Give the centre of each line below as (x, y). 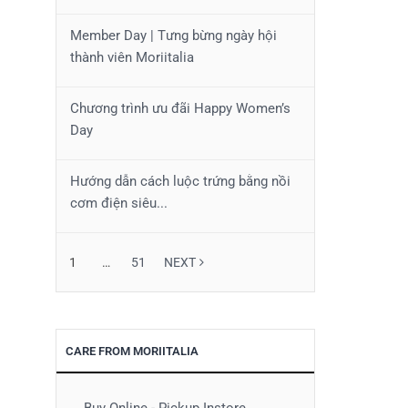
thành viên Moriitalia (132, 57)
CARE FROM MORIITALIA (132, 351)
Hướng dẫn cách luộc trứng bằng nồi (180, 181)
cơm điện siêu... (119, 203)
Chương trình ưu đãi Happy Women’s (180, 108)
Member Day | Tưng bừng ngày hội (173, 36)
